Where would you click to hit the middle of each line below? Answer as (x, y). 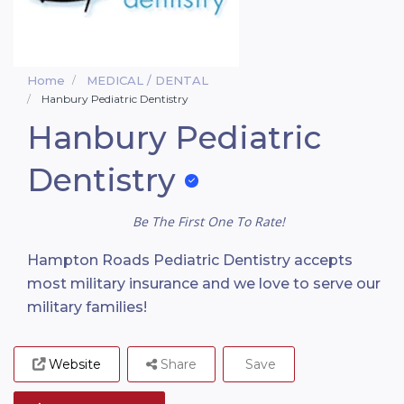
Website (75, 365)
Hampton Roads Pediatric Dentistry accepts (190, 261)
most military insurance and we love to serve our (204, 284)
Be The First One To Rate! (209, 222)
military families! (87, 308)
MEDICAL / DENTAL (147, 80)
